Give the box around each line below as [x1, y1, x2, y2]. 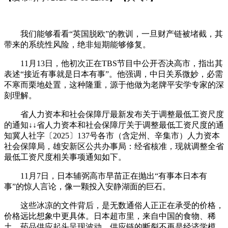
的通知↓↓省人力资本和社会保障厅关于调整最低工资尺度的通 [4, 120, 224, 129]
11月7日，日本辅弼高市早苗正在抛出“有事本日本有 [4, 171, 207, 180]
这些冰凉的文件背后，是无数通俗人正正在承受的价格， [4, 201, 224, 210]
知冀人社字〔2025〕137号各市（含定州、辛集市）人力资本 [4, 131, 220, 140]
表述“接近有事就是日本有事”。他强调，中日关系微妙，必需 [4, 69, 223, 78]
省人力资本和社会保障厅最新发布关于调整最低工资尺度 [4, 109, 224, 119]
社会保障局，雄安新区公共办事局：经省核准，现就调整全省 [4, 141, 224, 151]
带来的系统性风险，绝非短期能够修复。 [4, 40, 151, 49]
